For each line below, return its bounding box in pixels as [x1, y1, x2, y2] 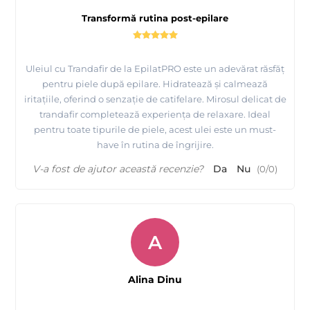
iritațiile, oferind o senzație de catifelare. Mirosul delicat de [24, 93, 286, 105]
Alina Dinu [128, 273, 182, 286]
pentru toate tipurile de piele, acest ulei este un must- [34, 124, 276, 136]
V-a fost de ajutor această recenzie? [33, 163, 203, 176]
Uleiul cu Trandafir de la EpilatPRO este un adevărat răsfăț [26, 63, 284, 75]
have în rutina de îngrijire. [96, 139, 214, 151]
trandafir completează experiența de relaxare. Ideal [39, 109, 271, 120]
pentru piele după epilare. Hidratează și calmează [42, 78, 268, 90]
